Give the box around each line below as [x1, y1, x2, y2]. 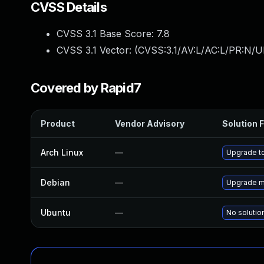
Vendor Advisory [115, 118, 184, 128]
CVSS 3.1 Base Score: [57, 28, 157, 39]
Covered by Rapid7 [31, 80, 141, 95]
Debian [41, 177, 70, 187]
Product [41, 118, 75, 128]
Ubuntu [41, 207, 71, 217]
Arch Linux [41, 147, 83, 157]
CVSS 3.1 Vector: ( [57, 44, 138, 56]
